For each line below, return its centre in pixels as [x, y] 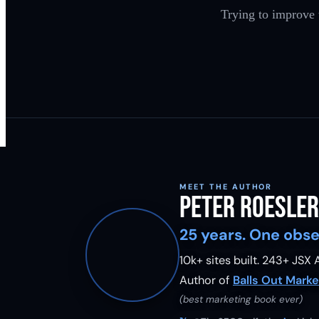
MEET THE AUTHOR [226, 187]
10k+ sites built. [221, 261]
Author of [205, 281]
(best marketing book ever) [241, 299]
